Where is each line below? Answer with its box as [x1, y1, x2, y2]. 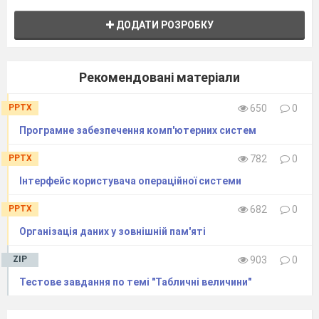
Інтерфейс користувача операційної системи [19, 174, 241, 187]
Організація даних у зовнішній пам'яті [19, 225, 206, 237]
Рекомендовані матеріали [79, 69, 240, 85]
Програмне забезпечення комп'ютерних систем [19, 124, 256, 136]
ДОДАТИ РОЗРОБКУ [113, 19, 214, 31]
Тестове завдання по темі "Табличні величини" [19, 276, 251, 288]
